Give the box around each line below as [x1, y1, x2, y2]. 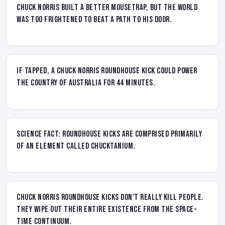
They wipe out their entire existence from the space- [17, 204, 197, 214]
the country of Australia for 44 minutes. [17, 77, 155, 88]
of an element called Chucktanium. [17, 141, 136, 151]
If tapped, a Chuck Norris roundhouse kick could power [17, 65, 197, 76]
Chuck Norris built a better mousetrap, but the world [17, 2, 197, 13]
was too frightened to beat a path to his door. [17, 14, 172, 25]
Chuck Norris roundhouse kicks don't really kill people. [17, 192, 204, 202]
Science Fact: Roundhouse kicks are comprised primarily [17, 129, 202, 139]
